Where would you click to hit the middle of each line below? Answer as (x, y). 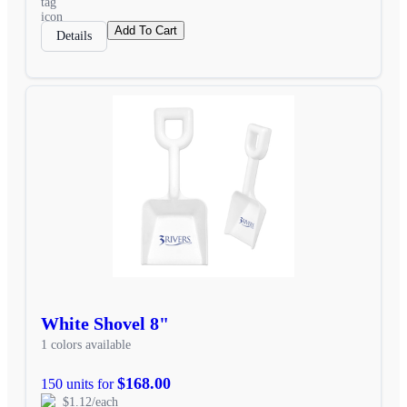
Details (74, 35)
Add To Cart (146, 30)
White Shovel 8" (105, 323)
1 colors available (86, 344)
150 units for (79, 383)
